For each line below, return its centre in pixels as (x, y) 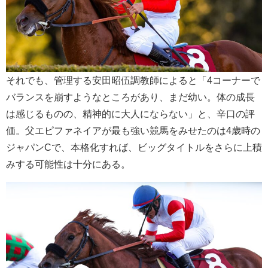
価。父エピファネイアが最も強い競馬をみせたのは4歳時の (133, 130)
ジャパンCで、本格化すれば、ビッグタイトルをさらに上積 (134, 147)
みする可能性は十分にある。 (68, 164)
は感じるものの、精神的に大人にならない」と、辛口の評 (130, 113)
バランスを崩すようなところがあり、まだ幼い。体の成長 (130, 97)
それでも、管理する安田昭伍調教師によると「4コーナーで (133, 80)
